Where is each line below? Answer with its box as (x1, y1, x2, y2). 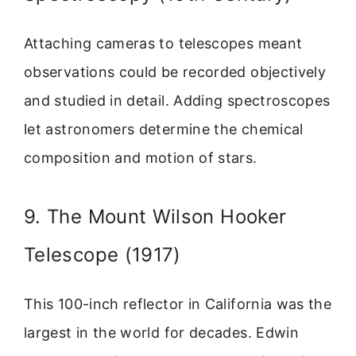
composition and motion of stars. (24, 149, 257, 166)
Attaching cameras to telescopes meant (24, 34, 303, 52)
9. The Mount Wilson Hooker (24, 205, 287, 229)
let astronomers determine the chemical (24, 120, 304, 137)
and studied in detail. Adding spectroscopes (24, 91, 331, 109)
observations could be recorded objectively (24, 63, 327, 80)
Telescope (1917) (24, 243, 181, 267)
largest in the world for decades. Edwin (24, 324, 300, 342)
